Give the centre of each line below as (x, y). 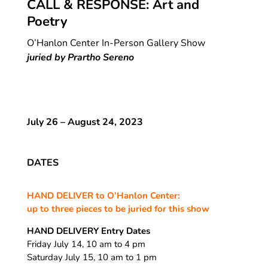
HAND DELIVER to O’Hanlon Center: (103, 195)
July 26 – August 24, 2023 (85, 122)
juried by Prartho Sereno (80, 57)
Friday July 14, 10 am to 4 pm (86, 244)
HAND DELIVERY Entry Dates (88, 231)
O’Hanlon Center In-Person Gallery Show (116, 43)
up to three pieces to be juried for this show (118, 208)
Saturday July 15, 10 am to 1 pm (92, 257)
